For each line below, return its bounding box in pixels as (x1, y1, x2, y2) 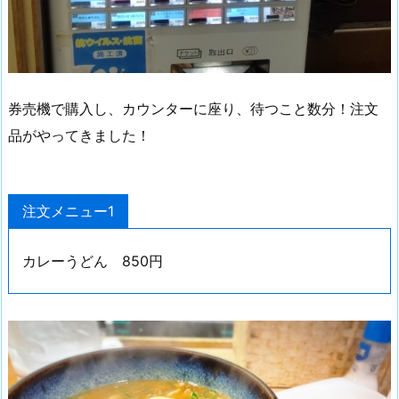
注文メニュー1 (22, 202, 114, 221)
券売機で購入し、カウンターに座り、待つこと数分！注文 (8, 100, 379, 118)
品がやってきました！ (8, 126, 151, 145)
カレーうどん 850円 (22, 251, 163, 270)
